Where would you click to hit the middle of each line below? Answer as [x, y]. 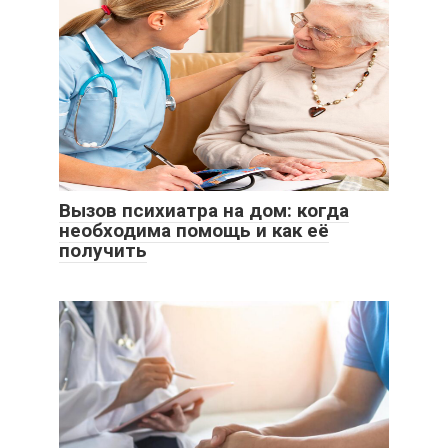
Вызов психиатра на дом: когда [204, 210]
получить [103, 250]
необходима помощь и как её [194, 230]
